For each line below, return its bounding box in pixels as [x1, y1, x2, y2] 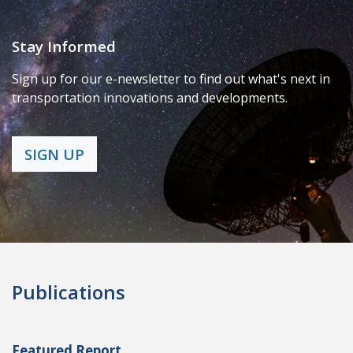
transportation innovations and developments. [12, 88, 288, 106]
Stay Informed [12, 35, 116, 56]
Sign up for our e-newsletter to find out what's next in [12, 69, 330, 87]
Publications [12, 279, 125, 306]
